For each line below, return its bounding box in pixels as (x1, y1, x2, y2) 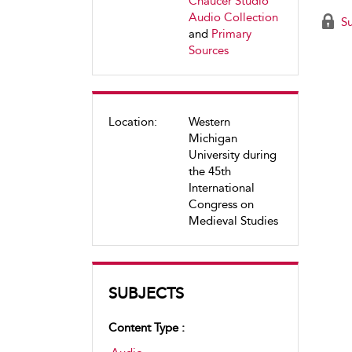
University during (189, 148, 277, 162)
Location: (108, 115, 157, 129)
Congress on (189, 197, 254, 211)
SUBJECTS (108, 284, 184, 302)
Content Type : (108, 321, 185, 335)
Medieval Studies (189, 214, 278, 228)
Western (189, 115, 230, 129)
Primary (211, 27, 251, 41)
